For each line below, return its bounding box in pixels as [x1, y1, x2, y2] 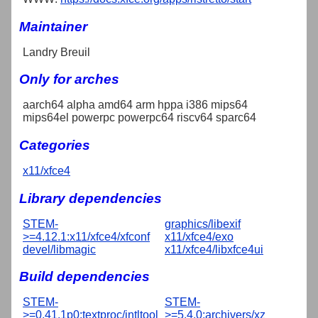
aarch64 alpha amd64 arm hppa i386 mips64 [23, 99, 248, 111]
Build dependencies [19, 269, 150, 285]
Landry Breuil [23, 45, 90, 58]
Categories [19, 137, 90, 153]
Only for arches [19, 72, 119, 87]
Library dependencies [19, 190, 162, 206]
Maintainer [19, 18, 87, 34]
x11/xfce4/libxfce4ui [165, 243, 263, 256]
